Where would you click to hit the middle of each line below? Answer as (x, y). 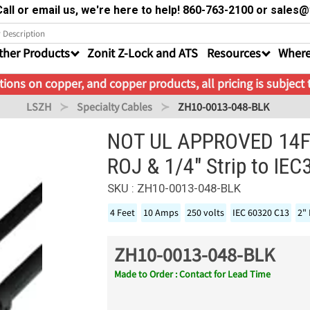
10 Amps (161, 212)
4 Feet (123, 212)
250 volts (206, 212)
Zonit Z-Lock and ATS (143, 53)
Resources (234, 53)
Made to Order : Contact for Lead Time (193, 274)
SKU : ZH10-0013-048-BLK (174, 188)
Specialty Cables (114, 107)
